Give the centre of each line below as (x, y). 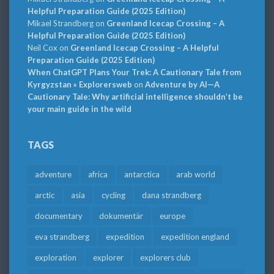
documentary (59, 216)
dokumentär (121, 216)
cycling (113, 195)
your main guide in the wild (80, 109)
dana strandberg (172, 195)
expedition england (195, 237)
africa (98, 175)
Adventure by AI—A (182, 85)
